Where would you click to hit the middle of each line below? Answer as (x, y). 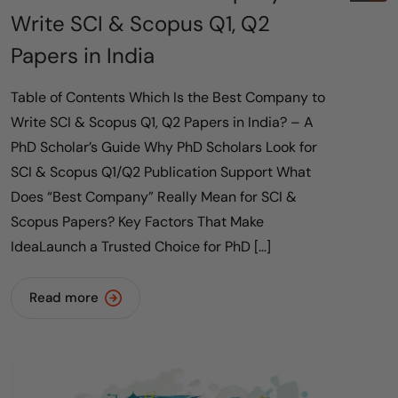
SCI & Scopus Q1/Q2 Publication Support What (161, 171)
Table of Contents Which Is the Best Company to (168, 97)
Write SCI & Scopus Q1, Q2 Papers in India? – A (162, 122)
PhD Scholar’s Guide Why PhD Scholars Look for (164, 147)
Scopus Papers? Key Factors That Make (137, 221)
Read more (64, 297)
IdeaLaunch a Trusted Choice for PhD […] (141, 246)
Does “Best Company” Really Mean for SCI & (154, 196)
